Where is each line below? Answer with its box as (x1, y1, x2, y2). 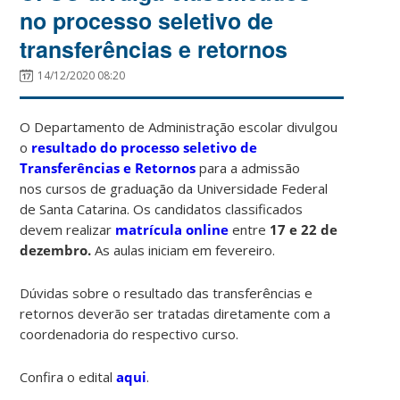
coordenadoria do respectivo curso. (20, 324, 239, 343)
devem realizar (20, 220, 116, 238)
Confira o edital (20, 367, 117, 386)
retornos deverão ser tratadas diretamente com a (20, 304, 331, 322)
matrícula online (115, 220, 229, 238)
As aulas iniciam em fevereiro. (95, 240, 276, 259)
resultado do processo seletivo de (31, 137, 258, 156)
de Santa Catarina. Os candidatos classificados (20, 199, 304, 218)
